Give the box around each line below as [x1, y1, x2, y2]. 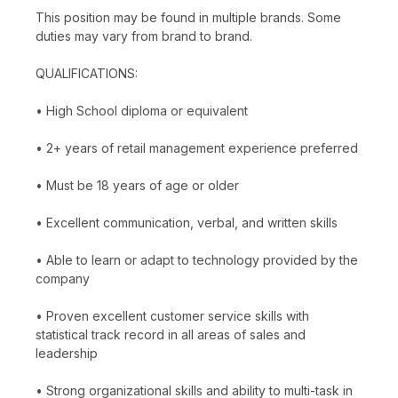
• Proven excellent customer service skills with [36, 307, 309, 323]
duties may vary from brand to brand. [36, 28, 252, 44]
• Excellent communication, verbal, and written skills [36, 214, 338, 230]
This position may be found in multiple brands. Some [36, 9, 341, 25]
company [36, 270, 90, 286]
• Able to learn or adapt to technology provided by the [36, 251, 358, 267]
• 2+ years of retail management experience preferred [36, 139, 358, 155]
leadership [36, 345, 98, 361]
